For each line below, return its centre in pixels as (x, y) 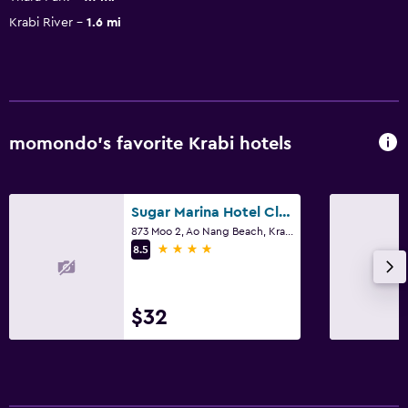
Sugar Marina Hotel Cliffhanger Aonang (285, 212)
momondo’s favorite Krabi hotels (150, 144)
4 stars (178, 248)
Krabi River (41, 22)
